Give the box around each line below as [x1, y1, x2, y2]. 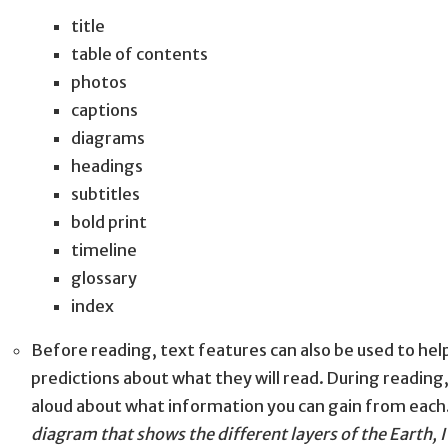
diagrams [70, 127, 145, 148]
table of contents [70, 43, 208, 64]
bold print [70, 211, 147, 232]
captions [70, 99, 138, 120]
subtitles [70, 183, 140, 204]
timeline [70, 239, 137, 260]
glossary [70, 267, 137, 288]
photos [70, 71, 127, 92]
